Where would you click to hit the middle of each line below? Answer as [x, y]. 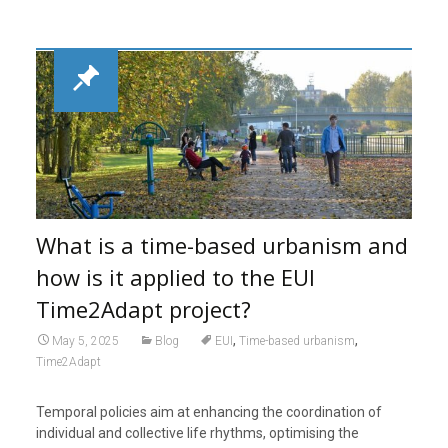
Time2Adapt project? [143, 309]
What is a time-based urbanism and [221, 245]
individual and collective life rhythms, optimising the [197, 433]
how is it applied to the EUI [175, 277]
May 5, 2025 [85, 341]
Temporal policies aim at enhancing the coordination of [208, 412]
